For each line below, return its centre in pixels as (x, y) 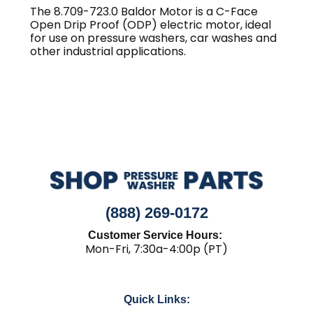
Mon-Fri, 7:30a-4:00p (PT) (156, 249)
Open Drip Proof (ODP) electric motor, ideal (151, 25)
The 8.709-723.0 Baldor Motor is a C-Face (144, 12)
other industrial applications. (108, 52)
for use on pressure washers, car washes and (154, 38)
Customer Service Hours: (156, 235)
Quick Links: (156, 300)
